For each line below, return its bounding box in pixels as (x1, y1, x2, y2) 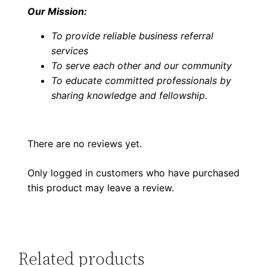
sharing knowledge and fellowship (51, 89, 206, 102)
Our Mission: (27, 5, 88, 18)
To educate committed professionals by (51, 74, 232, 87)
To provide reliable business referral (51, 30, 214, 42)
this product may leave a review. (27, 182, 175, 194)
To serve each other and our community (51, 60, 232, 72)
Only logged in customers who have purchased (27, 167, 240, 179)
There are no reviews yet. (27, 138, 142, 150)
